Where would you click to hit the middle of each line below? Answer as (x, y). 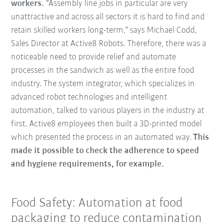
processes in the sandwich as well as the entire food (103, 70)
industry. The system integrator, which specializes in (103, 84)
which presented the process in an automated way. (102, 137)
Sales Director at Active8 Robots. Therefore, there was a (109, 44)
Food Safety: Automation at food (97, 203)
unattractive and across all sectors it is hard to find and (108, 17)
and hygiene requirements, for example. (88, 164)
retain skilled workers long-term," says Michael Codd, (104, 30)
